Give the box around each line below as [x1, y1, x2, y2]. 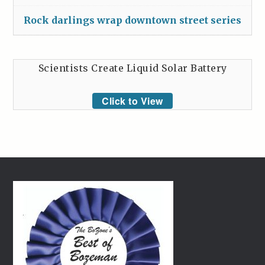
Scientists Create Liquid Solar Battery [38, 62, 227, 74]
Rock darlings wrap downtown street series [24, 14, 241, 26]
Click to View [102, 93, 163, 108]
